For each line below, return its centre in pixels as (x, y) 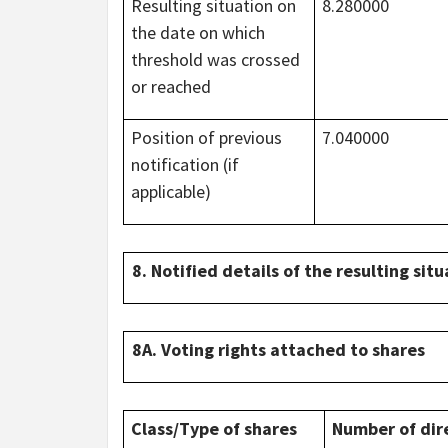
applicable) (170, 191)
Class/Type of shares (213, 428)
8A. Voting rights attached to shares (278, 349)
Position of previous (206, 137)
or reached (170, 86)
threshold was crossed (215, 59)
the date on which (197, 32)
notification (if (184, 164)
